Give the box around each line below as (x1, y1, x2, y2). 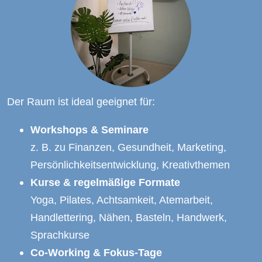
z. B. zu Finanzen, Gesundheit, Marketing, (30, 141, 226, 154)
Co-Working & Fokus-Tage (30, 246, 162, 259)
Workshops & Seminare (30, 123, 149, 136)
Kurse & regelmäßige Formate (30, 176, 180, 189)
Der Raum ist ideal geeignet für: (7, 95, 155, 108)
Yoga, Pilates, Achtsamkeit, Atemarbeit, (30, 194, 213, 206)
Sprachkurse (30, 229, 89, 242)
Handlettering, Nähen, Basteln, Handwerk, (30, 211, 227, 224)
